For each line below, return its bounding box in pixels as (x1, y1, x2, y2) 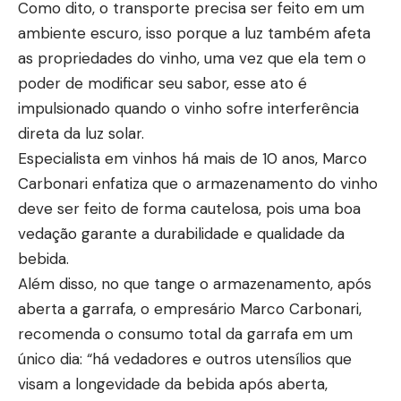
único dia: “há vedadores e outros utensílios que (18, 349, 352, 369)
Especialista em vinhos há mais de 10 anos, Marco (18, 149, 367, 168)
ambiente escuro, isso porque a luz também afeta (18, 23, 371, 43)
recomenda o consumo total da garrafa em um (18, 324, 353, 344)
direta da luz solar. (18, 124, 144, 143)
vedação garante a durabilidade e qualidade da (18, 224, 345, 243)
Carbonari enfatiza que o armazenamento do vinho (18, 174, 378, 193)
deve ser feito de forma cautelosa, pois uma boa (18, 199, 361, 218)
